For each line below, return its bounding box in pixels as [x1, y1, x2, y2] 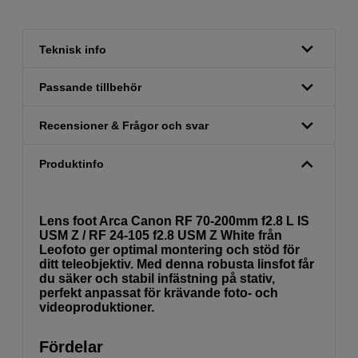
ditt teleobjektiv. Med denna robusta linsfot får [39, 257, 314, 272]
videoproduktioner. [39, 300, 154, 315]
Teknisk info [39, 42, 106, 56]
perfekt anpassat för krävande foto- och [39, 286, 278, 300]
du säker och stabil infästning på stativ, [39, 272, 275, 286]
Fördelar [39, 338, 103, 356]
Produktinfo [39, 157, 104, 170]
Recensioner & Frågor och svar [39, 119, 209, 133]
